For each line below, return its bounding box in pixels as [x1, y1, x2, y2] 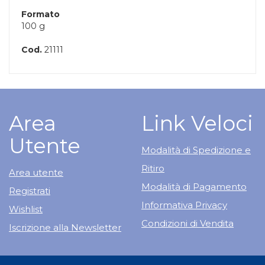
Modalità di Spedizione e [141, 144, 251, 156]
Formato [21, 9, 60, 20]
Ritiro [141, 163, 164, 174]
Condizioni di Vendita [141, 218, 234, 230]
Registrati [9, 185, 50, 197]
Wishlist [9, 203, 43, 215]
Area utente [9, 167, 63, 179]
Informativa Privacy [141, 199, 227, 211]
